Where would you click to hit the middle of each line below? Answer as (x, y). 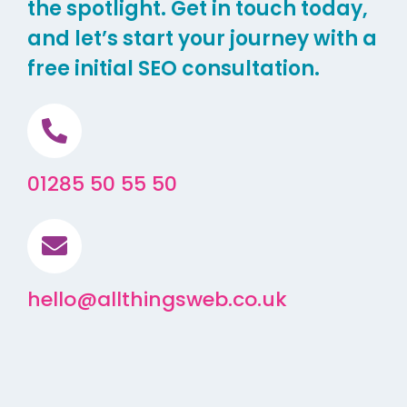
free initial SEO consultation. (173, 69)
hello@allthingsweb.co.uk (157, 300)
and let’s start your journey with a (202, 39)
